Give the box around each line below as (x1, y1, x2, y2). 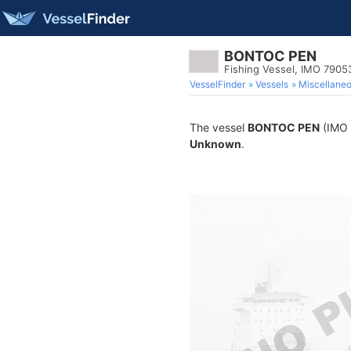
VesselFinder (190, 78, 245, 90)
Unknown (190, 137, 241, 150)
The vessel (190, 121, 248, 134)
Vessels (255, 78, 288, 90)
